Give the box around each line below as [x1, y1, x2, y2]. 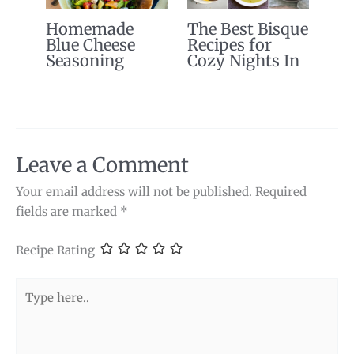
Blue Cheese [45, 34, 135, 55]
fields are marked [16, 204, 120, 220]
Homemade [45, 18, 134, 39]
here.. [15, 299, 47, 314]
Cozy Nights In [186, 50, 299, 70]
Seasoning [45, 50, 124, 70]
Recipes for [186, 34, 272, 55]
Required [255, 184, 307, 200]
